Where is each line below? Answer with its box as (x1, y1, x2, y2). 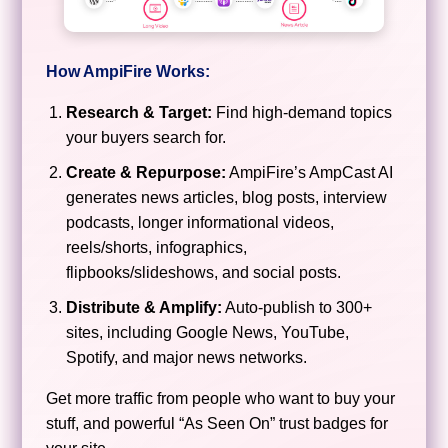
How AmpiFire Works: (46, 62, 211, 80)
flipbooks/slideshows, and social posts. (66, 263, 342, 281)
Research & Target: (66, 103, 213, 121)
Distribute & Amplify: (66, 298, 223, 316)
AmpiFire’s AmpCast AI (226, 163, 394, 181)
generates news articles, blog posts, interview (66, 188, 388, 206)
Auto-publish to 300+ (222, 298, 373, 316)
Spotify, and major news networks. (66, 348, 308, 366)
